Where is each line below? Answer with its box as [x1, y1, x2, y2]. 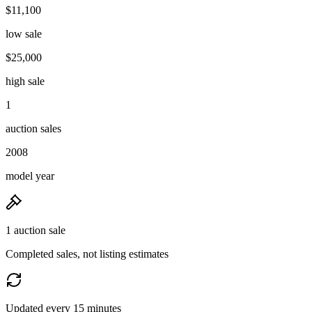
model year [6, 169, 54, 182]
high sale [6, 75, 45, 87]
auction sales [6, 122, 61, 134]
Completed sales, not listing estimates [6, 247, 169, 260]
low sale [6, 27, 42, 40]
